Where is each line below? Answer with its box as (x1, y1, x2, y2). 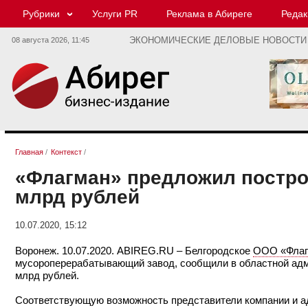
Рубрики (23, 8, 60, 19)
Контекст (51, 148, 82, 157)
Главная (15, 148, 43, 157)
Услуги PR (92, 8, 137, 19)
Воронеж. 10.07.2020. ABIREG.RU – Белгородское (15, 244, 253, 256)
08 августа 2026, (12, 36, 71, 44)
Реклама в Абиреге (166, 8, 252, 19)
